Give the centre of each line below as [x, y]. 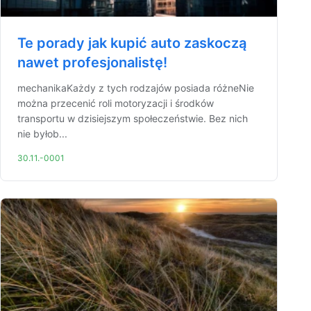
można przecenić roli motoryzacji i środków [116, 103]
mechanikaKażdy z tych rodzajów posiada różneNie [136, 88]
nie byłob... [42, 134]
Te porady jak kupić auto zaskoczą [132, 43]
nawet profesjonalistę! [92, 62]
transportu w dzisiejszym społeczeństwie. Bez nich [133, 118]
